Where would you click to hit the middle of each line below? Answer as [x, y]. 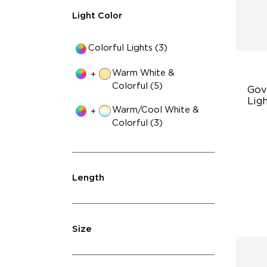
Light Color [97, 16]
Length [88, 178]
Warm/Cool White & [156, 110]
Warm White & [144, 73]
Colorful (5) [138, 86]
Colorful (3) [138, 123]
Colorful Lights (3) [128, 48]
